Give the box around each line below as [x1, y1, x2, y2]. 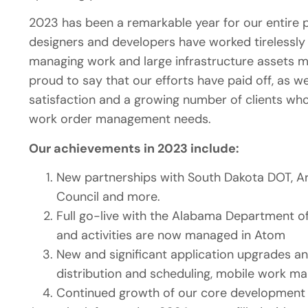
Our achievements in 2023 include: [29, 140, 239, 157]
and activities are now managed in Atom [56, 227, 285, 244]
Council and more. [56, 188, 164, 206]
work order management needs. [29, 111, 214, 128]
